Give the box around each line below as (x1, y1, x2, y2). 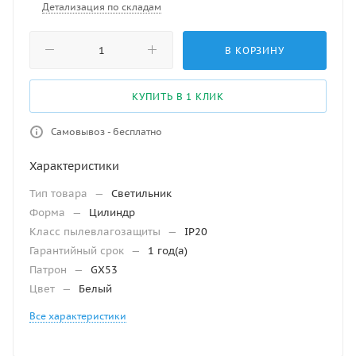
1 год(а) (148, 243, 188, 257)
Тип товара (29, 186, 91, 200)
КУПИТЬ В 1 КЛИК (132, 90, 224, 103)
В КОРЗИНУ (225, 44, 284, 56)
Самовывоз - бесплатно (51, 125, 162, 137)
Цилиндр (89, 205, 135, 219)
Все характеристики (29, 309, 126, 322)
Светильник (111, 186, 172, 200)
